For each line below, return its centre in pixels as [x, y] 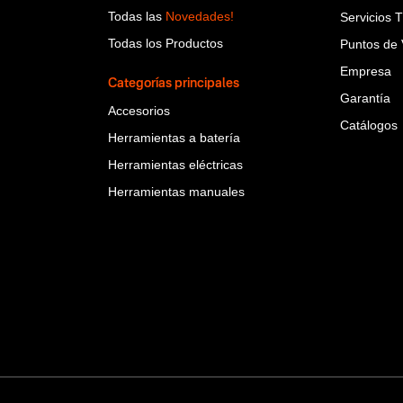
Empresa [366, 71]
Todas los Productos [165, 43]
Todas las [136, 16]
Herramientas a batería [174, 138]
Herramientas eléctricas [175, 165]
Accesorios [139, 111]
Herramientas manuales [176, 192]
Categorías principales [173, 84]
